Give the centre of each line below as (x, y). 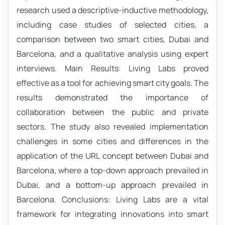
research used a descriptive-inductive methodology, (113, 10)
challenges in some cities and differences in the (113, 141)
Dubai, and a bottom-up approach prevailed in (113, 185)
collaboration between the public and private (113, 112)
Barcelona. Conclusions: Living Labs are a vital (113, 199)
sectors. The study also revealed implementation (113, 126)
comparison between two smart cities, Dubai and (113, 39)
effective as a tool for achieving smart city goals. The (113, 83)
